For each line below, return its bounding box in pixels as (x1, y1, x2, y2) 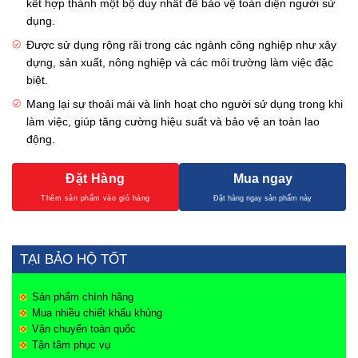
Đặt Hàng (66, 171, 125, 185)
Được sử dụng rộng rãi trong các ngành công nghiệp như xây (26, 38, 337, 52)
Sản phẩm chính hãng (32, 290, 133, 303)
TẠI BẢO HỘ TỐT (20, 251, 127, 267)
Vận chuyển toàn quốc (32, 322, 136, 335)
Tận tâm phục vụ (32, 338, 110, 351)
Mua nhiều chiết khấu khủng (32, 306, 162, 319)
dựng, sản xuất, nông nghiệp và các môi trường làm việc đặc (26, 56, 334, 70)
